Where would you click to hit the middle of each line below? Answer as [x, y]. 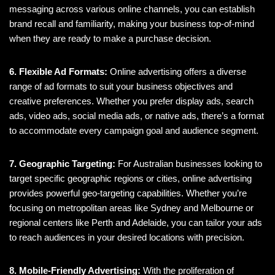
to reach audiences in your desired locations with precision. [127, 238]
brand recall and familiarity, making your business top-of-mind [132, 24]
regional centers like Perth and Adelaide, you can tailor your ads [136, 223]
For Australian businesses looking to [189, 164]
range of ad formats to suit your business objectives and [121, 87]
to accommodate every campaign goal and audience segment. [134, 131]
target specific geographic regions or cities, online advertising [130, 179]
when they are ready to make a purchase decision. [110, 39]
